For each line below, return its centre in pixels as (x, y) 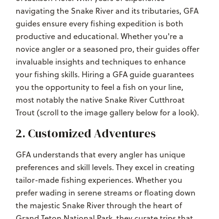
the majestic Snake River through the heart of (99, 205)
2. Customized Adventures (86, 133)
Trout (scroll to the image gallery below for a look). (107, 112)
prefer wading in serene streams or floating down (106, 192)
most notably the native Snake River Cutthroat (100, 99)
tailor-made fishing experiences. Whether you (99, 180)
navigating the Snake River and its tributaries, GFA (107, 11)
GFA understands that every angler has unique (100, 154)
